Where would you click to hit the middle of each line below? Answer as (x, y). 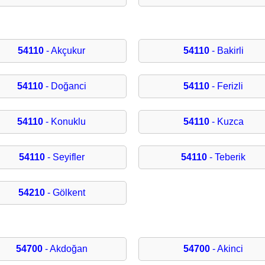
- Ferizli (227, 86)
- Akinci (227, 249)
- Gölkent (65, 193)
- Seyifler (64, 157)
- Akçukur (65, 51)
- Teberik (227, 157)
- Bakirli (226, 51)
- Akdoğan (65, 249)
